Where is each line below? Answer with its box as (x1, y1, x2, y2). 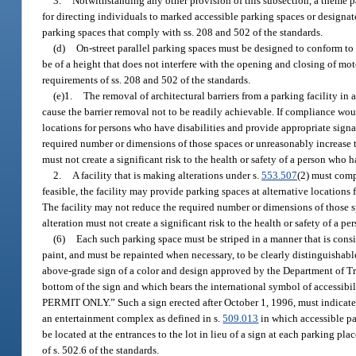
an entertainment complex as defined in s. (42, 311, 223, 324)
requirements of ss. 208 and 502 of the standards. (42, 73, 251, 86)
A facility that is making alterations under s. (72, 168, 262, 181)
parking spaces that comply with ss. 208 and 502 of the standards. (42, 25, 323, 38)
